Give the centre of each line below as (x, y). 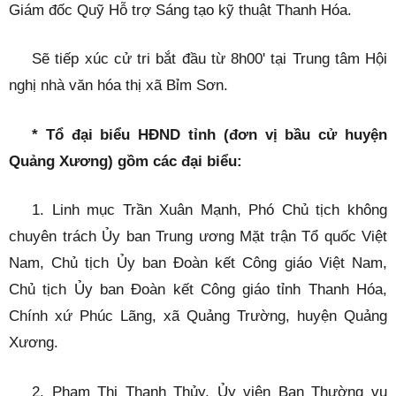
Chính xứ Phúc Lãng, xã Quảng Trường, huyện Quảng (198, 316)
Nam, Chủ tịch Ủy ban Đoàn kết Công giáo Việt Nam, (198, 263)
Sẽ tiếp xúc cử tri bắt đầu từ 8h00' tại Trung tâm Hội (209, 59)
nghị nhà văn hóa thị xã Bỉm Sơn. (118, 86)
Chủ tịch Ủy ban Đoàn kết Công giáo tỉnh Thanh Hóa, (198, 290)
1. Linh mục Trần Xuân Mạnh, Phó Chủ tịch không (209, 210)
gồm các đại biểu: (180, 161)
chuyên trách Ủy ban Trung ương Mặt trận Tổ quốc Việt (198, 237)
